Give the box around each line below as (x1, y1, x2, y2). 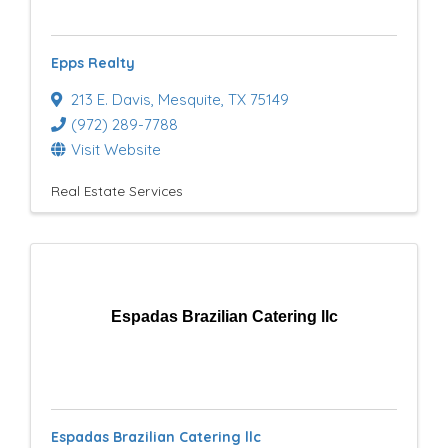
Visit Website (71, 140, 161, 159)
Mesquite (158, 90, 221, 109)
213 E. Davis (71, 90, 151, 109)
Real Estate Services (51, 182, 183, 199)
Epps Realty (51, 54, 135, 72)
